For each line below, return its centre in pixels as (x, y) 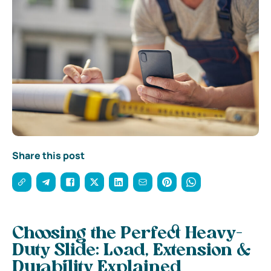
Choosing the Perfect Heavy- (127, 234)
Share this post (48, 155)
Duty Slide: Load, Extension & (131, 251)
